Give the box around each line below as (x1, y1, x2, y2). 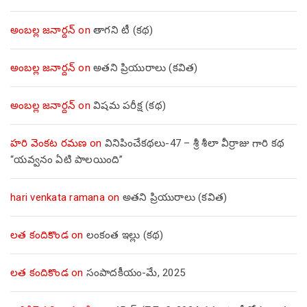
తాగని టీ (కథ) (93, 23, 153, 36)
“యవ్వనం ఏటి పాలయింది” (10, 153, 123, 166)
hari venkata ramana (10, 191, 105, 204)
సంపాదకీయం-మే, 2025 (86, 266, 185, 279)
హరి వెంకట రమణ (10, 136, 87, 149)
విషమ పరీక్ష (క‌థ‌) (93, 99, 166, 112)
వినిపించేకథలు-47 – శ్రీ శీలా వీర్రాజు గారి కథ (104, 136, 285, 149)
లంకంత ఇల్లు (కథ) (86, 228, 164, 241)
